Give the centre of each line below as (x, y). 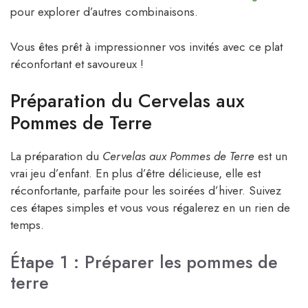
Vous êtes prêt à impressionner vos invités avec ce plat (146, 46)
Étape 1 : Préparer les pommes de (144, 262)
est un (271, 156)
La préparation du (56, 156)
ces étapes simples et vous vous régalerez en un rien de (150, 208)
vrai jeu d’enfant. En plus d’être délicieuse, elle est (135, 174)
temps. (27, 225)
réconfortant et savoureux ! (77, 64)
